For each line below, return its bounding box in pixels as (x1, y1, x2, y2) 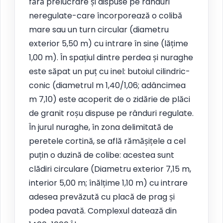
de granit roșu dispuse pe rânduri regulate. (29, 107, 194, 119)
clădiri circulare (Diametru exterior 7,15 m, (29, 163, 191, 175)
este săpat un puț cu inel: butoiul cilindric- (29, 65, 190, 77)
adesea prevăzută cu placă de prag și (29, 191, 175, 203)
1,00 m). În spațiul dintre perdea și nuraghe (29, 51, 193, 63)
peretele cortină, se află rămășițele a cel (29, 135, 186, 147)
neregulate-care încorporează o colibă (29, 9, 182, 21)
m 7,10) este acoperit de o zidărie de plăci (29, 93, 190, 105)
